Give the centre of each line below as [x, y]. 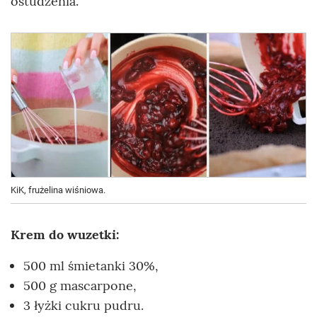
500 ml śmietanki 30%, [91, 265]
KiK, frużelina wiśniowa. [58, 190]
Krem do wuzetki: [65, 234]
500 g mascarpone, [80, 285]
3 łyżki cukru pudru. [83, 305]
